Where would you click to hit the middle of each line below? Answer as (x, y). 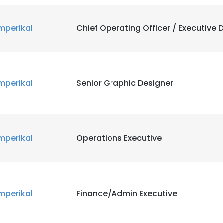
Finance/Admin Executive (127, 193)
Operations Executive (119, 138)
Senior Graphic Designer (125, 83)
